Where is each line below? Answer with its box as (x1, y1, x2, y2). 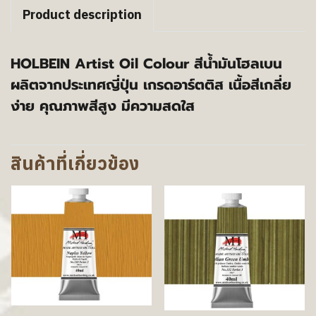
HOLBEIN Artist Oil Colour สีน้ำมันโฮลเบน (11, 53, 282, 74)
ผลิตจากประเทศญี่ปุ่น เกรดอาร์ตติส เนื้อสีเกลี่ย (11, 74, 291, 95)
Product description (23, 6, 142, 23)
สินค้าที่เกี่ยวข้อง (11, 151, 140, 175)
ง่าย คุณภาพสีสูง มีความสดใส (11, 95, 195, 116)
